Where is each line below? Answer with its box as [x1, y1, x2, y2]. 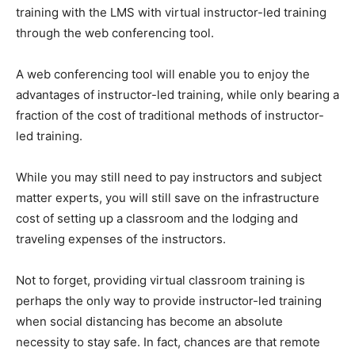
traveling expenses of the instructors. [16, 231, 226, 246]
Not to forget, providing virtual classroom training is [16, 272, 305, 288]
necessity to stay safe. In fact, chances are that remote [16, 334, 320, 349]
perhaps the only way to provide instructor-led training [16, 292, 322, 308]
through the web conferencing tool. [16, 25, 214, 40]
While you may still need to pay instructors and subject [16, 169, 322, 185]
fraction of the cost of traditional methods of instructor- [16, 107, 324, 123]
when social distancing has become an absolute [16, 313, 283, 329]
